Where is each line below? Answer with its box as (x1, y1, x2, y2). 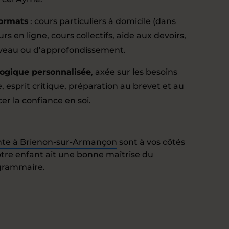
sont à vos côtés (117, 137, 185, 147)
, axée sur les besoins (91, 67, 177, 77)
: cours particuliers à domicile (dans (28, 16, 176, 26)
